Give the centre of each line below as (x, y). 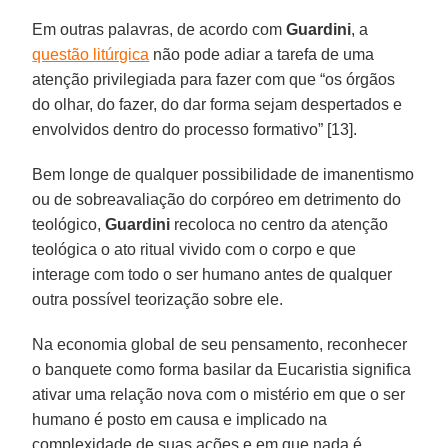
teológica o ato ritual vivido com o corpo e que (194, 249)
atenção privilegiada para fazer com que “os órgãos (214, 79)
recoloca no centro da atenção (279, 224)
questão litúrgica (91, 54)
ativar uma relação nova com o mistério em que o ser (219, 394)
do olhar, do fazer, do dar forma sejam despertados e (217, 104)
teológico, (69, 224)
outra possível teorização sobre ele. (158, 299)
